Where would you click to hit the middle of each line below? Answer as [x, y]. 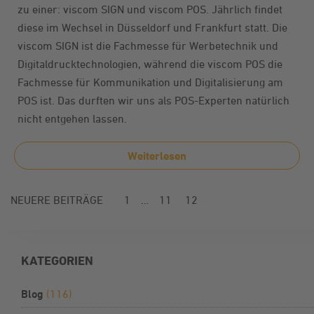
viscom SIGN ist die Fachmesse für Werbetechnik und [148, 45]
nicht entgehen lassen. [72, 118]
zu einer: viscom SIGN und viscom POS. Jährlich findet [150, 9]
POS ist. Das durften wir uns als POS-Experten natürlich [153, 100]
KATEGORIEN [57, 260]
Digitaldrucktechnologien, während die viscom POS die [150, 63]
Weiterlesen [157, 156]
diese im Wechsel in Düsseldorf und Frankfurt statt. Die [152, 27]
